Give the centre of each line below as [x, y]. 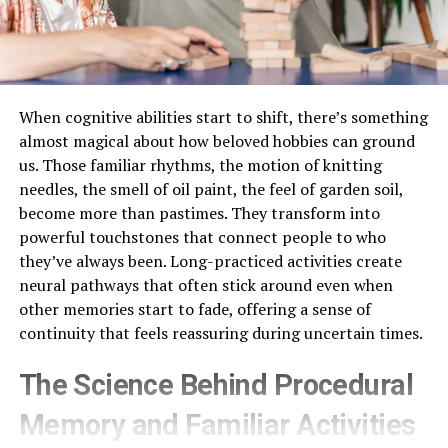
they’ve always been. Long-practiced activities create [210, 260]
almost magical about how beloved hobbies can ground [216, 140]
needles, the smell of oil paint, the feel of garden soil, [210, 188]
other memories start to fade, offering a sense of [194, 308]
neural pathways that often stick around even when [205, 284]
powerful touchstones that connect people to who [202, 236]
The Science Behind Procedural [215, 384]
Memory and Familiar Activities [217, 424]
